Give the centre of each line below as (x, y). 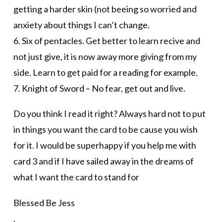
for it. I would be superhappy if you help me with (105, 145)
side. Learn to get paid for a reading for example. (105, 72)
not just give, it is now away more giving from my (105, 56)
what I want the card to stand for (76, 177)
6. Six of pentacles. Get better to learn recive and (107, 40)
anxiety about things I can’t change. (81, 25)
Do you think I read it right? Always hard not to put (109, 114)
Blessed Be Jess (44, 202)
